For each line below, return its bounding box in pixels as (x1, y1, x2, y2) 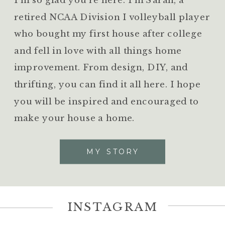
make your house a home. (14, 112, 135, 123)
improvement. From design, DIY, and (14, 62, 188, 73)
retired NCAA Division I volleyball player (14, 11, 210, 22)
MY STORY (86, 147, 141, 156)
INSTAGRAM (67, 199, 158, 214)
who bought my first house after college (14, 28, 202, 39)
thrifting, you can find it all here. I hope (14, 78, 201, 89)
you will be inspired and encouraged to (14, 95, 199, 106)
